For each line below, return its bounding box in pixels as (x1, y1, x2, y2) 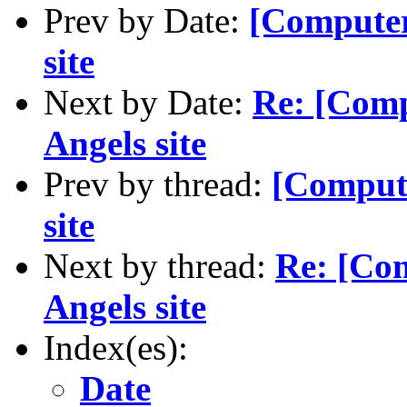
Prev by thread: (44, 164, 272, 203)
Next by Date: (44, 82, 253, 122)
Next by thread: (44, 245, 275, 285)
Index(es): (44, 327, 188, 367)
